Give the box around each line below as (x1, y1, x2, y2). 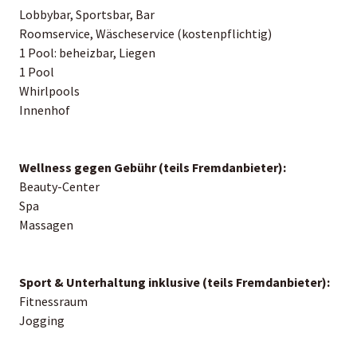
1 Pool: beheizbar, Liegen (19, 44, 155, 61)
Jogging (19, 312, 65, 328)
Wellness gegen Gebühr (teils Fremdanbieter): (19, 159, 286, 175)
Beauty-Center (19, 178, 100, 194)
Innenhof (19, 101, 70, 118)
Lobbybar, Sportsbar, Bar (19, 6, 155, 22)
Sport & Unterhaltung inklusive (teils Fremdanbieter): (19, 273, 330, 290)
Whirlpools (19, 82, 80, 99)
